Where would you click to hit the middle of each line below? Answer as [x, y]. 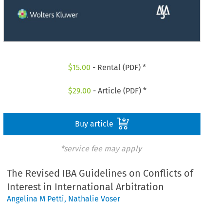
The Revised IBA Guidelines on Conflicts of [100, 173]
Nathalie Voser [94, 199]
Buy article [95, 124]
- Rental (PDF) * [118, 68]
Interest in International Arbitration [86, 187]
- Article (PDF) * [118, 91]
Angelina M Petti [36, 199]
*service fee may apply [101, 148]
